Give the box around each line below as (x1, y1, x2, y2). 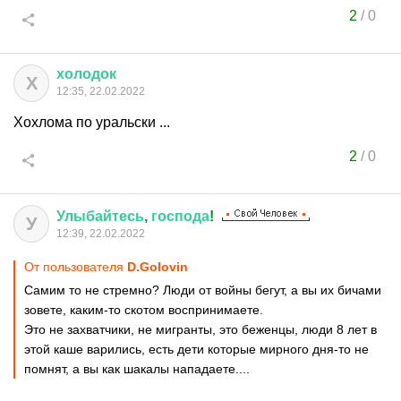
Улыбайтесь (56, 209, 144, 224)
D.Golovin (127, 260, 188, 274)
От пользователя (24, 260, 127, 274)
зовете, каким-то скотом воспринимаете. (24, 303, 263, 317)
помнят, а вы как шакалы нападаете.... (24, 362, 250, 376)
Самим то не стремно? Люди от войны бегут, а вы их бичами (24, 283, 381, 297)
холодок (56, 66, 116, 81)
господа (151, 209, 209, 224)
